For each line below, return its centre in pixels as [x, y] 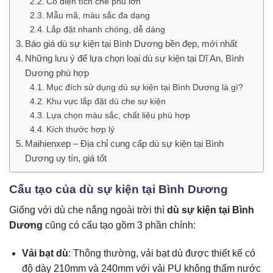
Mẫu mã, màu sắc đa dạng [98, 15]
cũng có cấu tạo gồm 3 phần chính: [119, 225]
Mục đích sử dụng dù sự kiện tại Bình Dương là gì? [144, 87]
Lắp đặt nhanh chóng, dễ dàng [105, 29]
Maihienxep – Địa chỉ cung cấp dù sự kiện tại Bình [125, 143]
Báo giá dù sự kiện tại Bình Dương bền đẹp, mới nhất [133, 43]
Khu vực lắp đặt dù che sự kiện [106, 101]
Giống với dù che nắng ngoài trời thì [88, 210]
